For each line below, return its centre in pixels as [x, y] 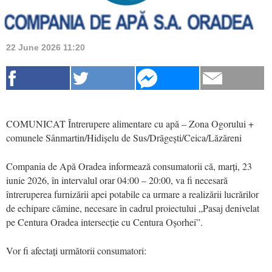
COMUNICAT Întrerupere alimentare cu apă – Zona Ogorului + [130, 123]
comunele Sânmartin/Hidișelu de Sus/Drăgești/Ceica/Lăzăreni [124, 137]
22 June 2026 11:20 [46, 47]
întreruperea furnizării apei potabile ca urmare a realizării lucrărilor [132, 194]
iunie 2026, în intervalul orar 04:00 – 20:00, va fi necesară [117, 180]
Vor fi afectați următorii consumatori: [76, 250]
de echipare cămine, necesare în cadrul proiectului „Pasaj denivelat [133, 208]
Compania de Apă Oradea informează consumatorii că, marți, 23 [129, 166]
